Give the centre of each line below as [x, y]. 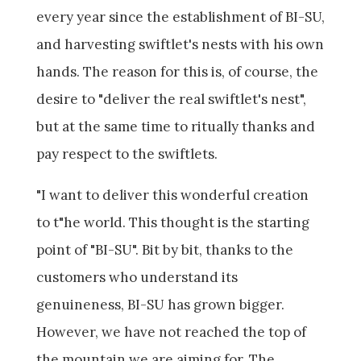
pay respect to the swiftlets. [127, 154]
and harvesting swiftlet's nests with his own [180, 45]
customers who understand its [137, 278]
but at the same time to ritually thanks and [175, 127]
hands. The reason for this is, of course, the [177, 72]
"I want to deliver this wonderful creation [172, 195]
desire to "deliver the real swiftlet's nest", [171, 100]
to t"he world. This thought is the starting [172, 223]
